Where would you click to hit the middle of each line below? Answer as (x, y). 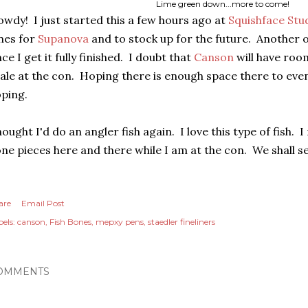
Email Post (43, 203)
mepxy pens (120, 222)
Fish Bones (70, 222)
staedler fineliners (181, 222)
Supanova (63, 38)
